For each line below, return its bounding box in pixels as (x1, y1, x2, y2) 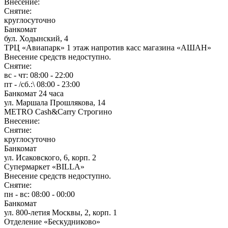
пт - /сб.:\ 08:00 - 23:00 (4, 79, 80, 89)
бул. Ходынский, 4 (4, 34, 68, 43)
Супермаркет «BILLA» (4, 162, 84, 171)
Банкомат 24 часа (4, 89, 64, 98)
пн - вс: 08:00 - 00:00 (4, 189, 75, 198)
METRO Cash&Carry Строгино (4, 107, 112, 116)
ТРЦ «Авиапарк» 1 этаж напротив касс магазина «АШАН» (4, 43, 211, 52)
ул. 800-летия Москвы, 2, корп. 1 (4, 208, 117, 217)
